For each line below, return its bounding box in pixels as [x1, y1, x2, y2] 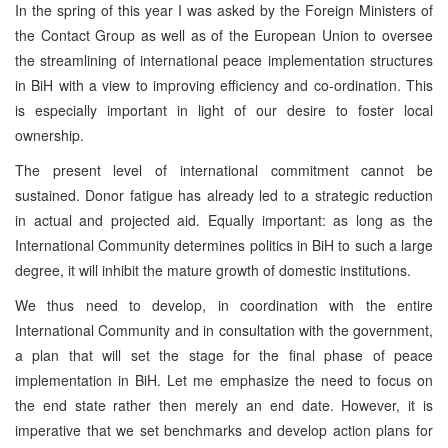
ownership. [15, 124, 84, 145]
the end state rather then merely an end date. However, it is [15, 394, 433, 415]
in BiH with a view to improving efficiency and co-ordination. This [15, 74, 433, 95]
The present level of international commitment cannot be [15, 159, 433, 180]
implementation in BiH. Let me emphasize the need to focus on [15, 369, 433, 390]
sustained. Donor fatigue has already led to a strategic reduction [15, 184, 433, 205]
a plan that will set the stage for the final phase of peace [15, 344, 433, 365]
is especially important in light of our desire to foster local [15, 99, 433, 120]
